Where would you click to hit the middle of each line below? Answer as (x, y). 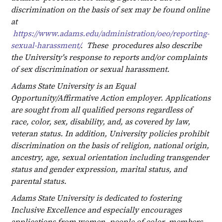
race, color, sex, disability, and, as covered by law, (101, 121)
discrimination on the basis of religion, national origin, (110, 145)
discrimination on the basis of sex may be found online (111, 9)
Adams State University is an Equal (74, 85)
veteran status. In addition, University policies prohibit (110, 133)
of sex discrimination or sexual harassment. (92, 69)
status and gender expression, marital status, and (99, 169)
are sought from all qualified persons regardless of (102, 109)
